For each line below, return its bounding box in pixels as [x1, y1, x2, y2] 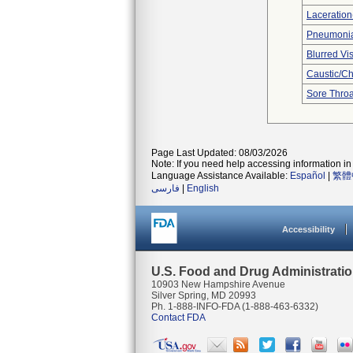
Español [290, 170, 325, 181]
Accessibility [282, 225, 335, 234]
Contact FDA [151, 312, 206, 323]
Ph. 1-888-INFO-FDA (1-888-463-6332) [151, 301, 318, 312]
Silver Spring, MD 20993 [151, 290, 256, 301]
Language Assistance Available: [151, 170, 290, 181]
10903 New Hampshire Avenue [151, 279, 285, 290]
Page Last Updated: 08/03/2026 [151, 147, 288, 158]
